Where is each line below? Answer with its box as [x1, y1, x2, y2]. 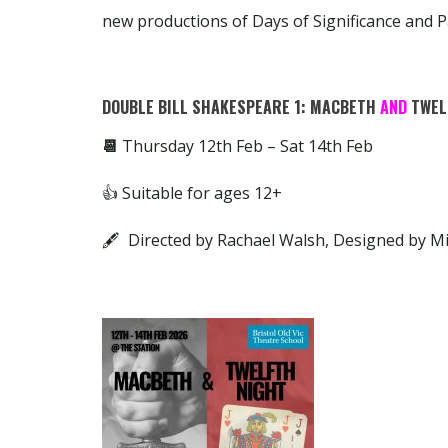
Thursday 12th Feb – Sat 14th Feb [122, 134, 373, 157]
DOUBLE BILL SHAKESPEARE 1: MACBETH [102, 94, 380, 119]
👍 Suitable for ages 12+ [102, 181, 282, 204]
